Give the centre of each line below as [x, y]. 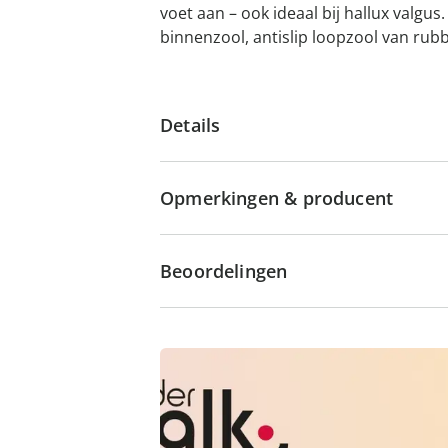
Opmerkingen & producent [277, 198]
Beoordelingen [224, 271]
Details [190, 125]
